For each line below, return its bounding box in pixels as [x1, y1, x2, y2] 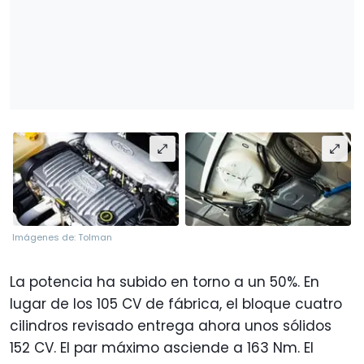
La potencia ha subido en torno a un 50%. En [10, 272, 319, 292]
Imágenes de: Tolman [12, 231, 112, 245]
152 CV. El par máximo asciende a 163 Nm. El [10, 338, 314, 358]
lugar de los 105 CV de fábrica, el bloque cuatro [10, 294, 342, 314]
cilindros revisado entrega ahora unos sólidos [10, 316, 331, 336]
